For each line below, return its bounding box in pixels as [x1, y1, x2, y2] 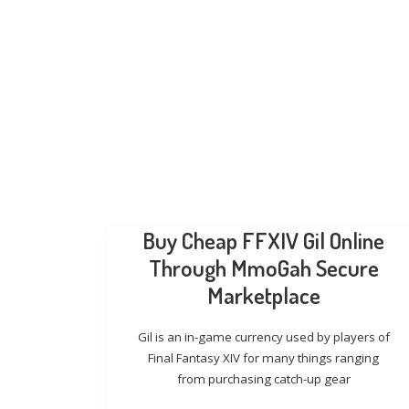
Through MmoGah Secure [148, 253, 379, 282]
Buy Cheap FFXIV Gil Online [142, 225, 385, 255]
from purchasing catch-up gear [176, 371, 351, 387]
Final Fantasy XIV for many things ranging [148, 350, 380, 366]
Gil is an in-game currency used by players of [137, 329, 390, 345]
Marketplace [206, 280, 320, 309]
